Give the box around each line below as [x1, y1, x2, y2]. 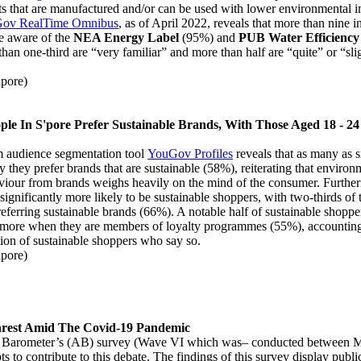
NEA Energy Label [73, 30, 183, 44]
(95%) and [182, 30, 239, 44]
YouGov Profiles [147, 146, 234, 160]
